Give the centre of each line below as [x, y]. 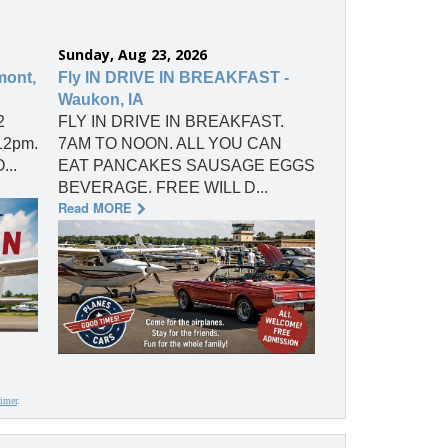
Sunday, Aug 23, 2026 [132, 55]
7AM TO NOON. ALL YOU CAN [170, 144]
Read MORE [95, 208]
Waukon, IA [101, 100]
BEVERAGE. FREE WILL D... [163, 188]
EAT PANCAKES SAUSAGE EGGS [186, 166]
